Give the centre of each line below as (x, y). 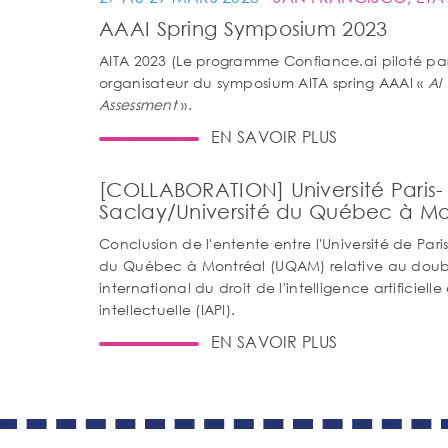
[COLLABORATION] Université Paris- (271, 189)
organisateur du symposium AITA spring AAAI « (263, 82)
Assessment (138, 104)
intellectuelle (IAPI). (167, 309)
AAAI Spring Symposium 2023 (243, 28)
